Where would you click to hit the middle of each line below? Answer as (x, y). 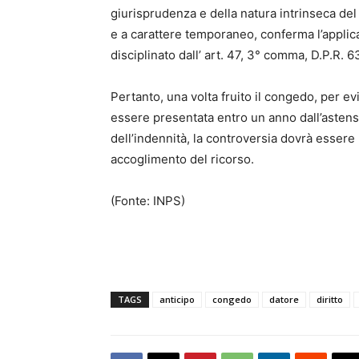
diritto (330, 299)
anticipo (177, 299)
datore (284, 299)
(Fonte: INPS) (148, 200)
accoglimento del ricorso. (186, 159)
